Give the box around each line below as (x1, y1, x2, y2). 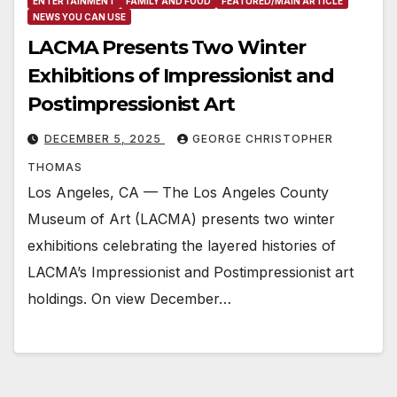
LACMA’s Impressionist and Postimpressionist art (27, 263, 354, 282)
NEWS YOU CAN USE (33, 12, 126, 23)
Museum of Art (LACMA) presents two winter (27, 210, 335, 229)
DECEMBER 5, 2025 (44, 132, 165, 146)
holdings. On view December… (27, 290, 231, 308)
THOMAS (27, 160, 82, 175)
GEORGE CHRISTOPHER (192, 132, 333, 146)
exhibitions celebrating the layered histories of (27, 237, 336, 255)
